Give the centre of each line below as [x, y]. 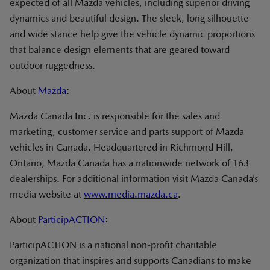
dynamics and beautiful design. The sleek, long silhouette [129, 18]
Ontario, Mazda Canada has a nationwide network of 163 [129, 163]
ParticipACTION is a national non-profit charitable [113, 245]
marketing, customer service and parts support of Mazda [127, 132]
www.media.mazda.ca [131, 194]
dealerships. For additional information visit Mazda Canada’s [134, 179]
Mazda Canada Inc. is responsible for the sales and [115, 116]
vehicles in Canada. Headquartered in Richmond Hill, [121, 147]
